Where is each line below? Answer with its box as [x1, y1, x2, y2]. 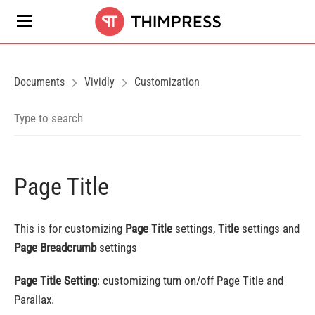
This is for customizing [14, 221, 125, 236]
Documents [14, 75, 65, 89]
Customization [134, 75, 200, 89]
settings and [239, 221, 300, 236]
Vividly [84, 75, 115, 89]
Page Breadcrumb [14, 240, 96, 255]
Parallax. [14, 292, 54, 307]
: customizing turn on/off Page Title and [97, 274, 283, 288]
